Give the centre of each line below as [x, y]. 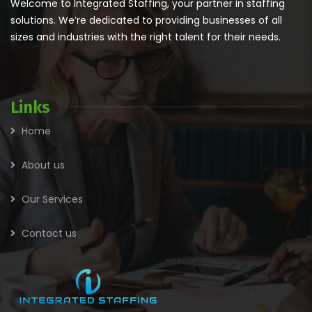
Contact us [49, 233]
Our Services [52, 199]
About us [43, 165]
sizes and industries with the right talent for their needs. [147, 37]
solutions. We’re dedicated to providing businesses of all [146, 20]
